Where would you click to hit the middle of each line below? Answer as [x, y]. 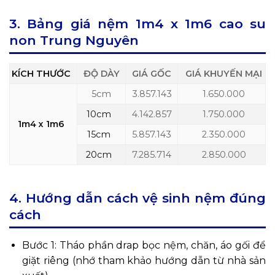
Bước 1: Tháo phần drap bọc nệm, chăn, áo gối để [144, 245]
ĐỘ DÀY [101, 73]
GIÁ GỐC [152, 73]
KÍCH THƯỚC [41, 73]
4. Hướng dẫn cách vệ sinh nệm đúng [137, 198]
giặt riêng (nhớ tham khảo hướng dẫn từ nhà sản [144, 260]
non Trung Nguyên [74, 40]
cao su [242, 23]
